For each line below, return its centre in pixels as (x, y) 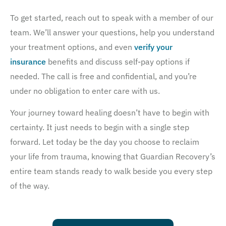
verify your (153, 47)
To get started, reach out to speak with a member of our (112, 17)
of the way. (30, 186)
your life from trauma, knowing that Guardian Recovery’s (113, 157)
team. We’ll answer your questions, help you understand (112, 32)
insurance (29, 61)
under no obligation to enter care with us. (85, 91)
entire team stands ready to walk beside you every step (111, 171)
